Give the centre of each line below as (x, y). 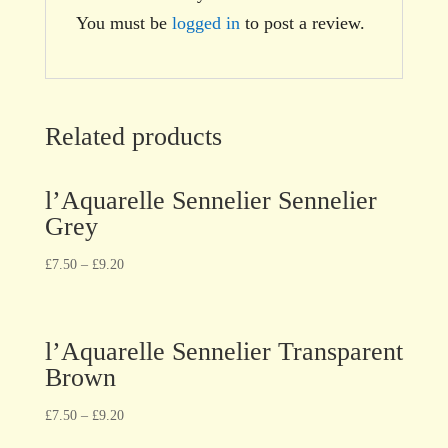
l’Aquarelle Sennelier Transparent (223, 351)
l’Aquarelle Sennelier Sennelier (210, 200)
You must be (123, 22)
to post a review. (302, 22)
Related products (133, 136)
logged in (205, 22)
